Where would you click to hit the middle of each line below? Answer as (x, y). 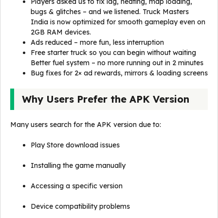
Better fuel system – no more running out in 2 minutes (117, 63)
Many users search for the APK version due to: (86, 125)
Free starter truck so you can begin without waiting (113, 53)
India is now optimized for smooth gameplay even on (118, 22)
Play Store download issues (75, 145)
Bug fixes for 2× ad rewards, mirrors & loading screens (119, 73)
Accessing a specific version (77, 186)
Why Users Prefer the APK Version (106, 99)
